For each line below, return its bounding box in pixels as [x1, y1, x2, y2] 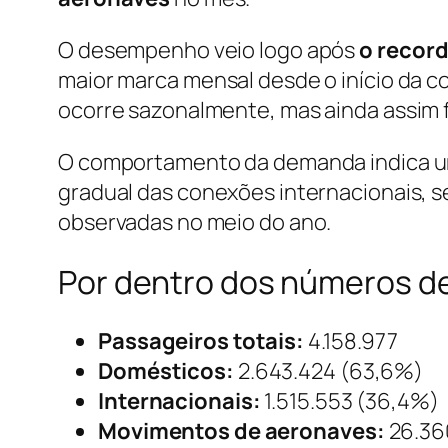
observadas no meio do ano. [58, 207, 332, 238]
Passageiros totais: [98, 326, 305, 357]
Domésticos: [98, 356, 234, 387]
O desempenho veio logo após [58, 35, 360, 66]
